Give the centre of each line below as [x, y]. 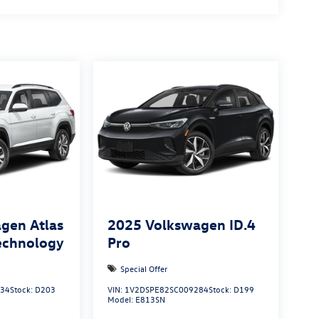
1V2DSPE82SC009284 [166, 289]
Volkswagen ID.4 [200, 224]
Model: [121, 299]
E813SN [150, 299]
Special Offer [143, 269]
